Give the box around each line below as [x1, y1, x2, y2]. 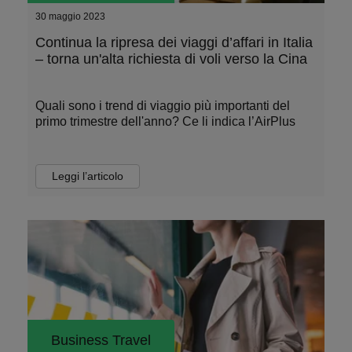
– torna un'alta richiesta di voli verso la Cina [35, 51, 307, 67]
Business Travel [51, 332, 151, 348]
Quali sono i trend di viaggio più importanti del [35, 99, 290, 112]
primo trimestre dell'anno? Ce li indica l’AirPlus [35, 115, 295, 128]
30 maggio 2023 [35, 11, 105, 22]
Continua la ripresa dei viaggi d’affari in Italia [35, 35, 313, 50]
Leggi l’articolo [52, 170, 123, 182]
